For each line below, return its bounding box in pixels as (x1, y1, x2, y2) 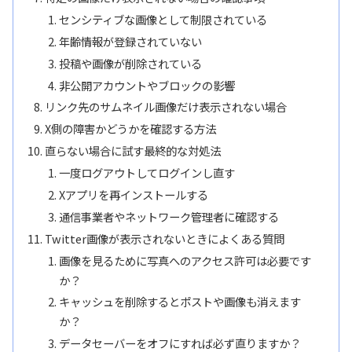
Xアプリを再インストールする (58, 185, 208, 203)
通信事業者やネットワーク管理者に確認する (58, 207, 279, 225)
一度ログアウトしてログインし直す (58, 164, 235, 181)
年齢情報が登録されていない (58, 32, 202, 49)
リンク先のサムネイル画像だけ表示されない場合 (45, 98, 288, 115)
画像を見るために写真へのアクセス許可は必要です (58, 251, 311, 269)
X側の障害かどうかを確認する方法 (45, 120, 217, 137)
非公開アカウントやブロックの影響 (58, 76, 235, 93)
